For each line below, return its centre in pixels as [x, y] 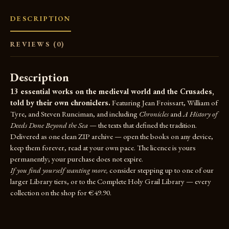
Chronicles [154, 114]
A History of [200, 114]
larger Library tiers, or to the [54, 181]
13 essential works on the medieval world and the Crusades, [112, 91]
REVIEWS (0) [38, 44]
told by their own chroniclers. [60, 103]
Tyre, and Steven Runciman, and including [75, 114]
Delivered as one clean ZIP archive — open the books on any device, [112, 136]
